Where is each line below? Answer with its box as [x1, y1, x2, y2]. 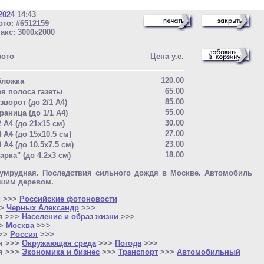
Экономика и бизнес [22, 247, 100, 256]
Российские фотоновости [19, 194, 117, 203]
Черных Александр [6, 203, 79, 212]
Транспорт [118, 247, 158, 256]
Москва [6, 220, 34, 230]
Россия [10, 229, 38, 239]
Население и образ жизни [22, 212, 118, 221]
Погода [115, 238, 141, 247]
